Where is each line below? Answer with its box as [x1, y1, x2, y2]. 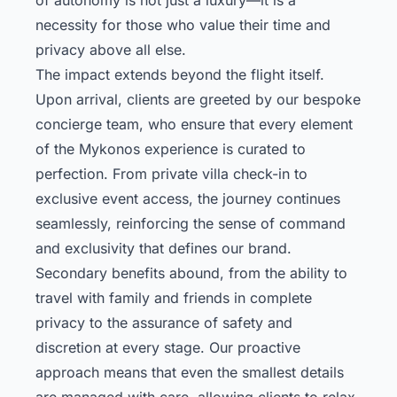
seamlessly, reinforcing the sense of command [35, 214, 346, 232]
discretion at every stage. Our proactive [35, 338, 300, 356]
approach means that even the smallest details [35, 362, 344, 381]
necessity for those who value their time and [35, 15, 331, 34]
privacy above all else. [35, 40, 186, 58]
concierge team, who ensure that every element [35, 114, 353, 133]
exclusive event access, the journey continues [35, 189, 340, 207]
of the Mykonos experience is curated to [35, 139, 306, 158]
